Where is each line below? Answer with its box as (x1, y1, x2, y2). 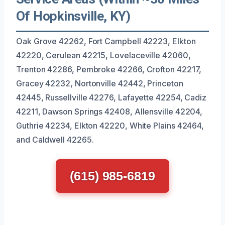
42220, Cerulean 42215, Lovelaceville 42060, (16, 50, 191, 60)
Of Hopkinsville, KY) (16, 8, 131, 24)
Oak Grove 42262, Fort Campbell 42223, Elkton (16, 36, 196, 46)
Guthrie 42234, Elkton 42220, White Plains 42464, (16, 120, 204, 131)
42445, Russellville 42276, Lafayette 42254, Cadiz (16, 92, 207, 102)
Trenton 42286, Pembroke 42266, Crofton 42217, (16, 64, 202, 74)
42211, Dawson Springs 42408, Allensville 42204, (16, 106, 203, 117)
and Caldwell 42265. (16, 134, 94, 145)
